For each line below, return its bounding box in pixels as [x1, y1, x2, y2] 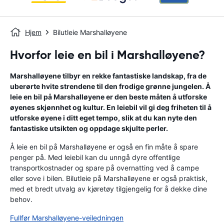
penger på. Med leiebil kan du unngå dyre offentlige [10, 153, 180, 161]
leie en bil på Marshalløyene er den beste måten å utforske [10, 92, 207, 101]
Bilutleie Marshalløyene [53, 28, 127, 36]
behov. [10, 195, 32, 203]
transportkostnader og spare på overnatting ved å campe [10, 163, 199, 172]
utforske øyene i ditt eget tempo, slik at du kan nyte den [10, 113, 197, 122]
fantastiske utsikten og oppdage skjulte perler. [10, 124, 168, 132]
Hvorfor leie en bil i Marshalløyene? [10, 47, 205, 62]
